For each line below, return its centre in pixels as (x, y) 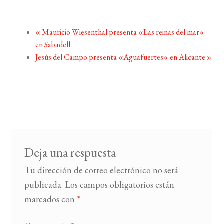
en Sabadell (53, 44)
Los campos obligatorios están (119, 184)
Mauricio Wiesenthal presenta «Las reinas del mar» (122, 32)
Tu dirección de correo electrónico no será (101, 170)
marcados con (50, 199)
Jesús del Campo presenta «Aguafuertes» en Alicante (121, 57)
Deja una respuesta (70, 152)
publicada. (43, 184)
